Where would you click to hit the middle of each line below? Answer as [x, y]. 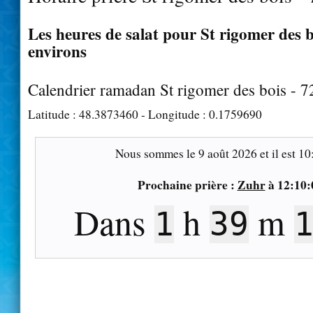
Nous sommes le [156, 153]
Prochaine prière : [187, 184]
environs [57, 51]
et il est [277, 153]
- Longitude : [174, 114]
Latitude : [53, 114]
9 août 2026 [227, 153]
